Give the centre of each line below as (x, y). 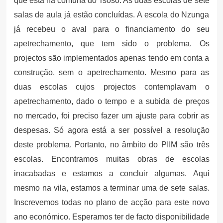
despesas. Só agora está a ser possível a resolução (111, 130)
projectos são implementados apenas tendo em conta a (111, 58)
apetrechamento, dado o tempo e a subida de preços (111, 101)
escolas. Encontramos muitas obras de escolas (111, 159)
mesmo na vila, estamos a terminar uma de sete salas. (111, 188)
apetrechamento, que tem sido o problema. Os (111, 43)
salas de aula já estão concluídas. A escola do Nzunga (111, 14)
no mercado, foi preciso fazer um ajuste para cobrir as (111, 115)
